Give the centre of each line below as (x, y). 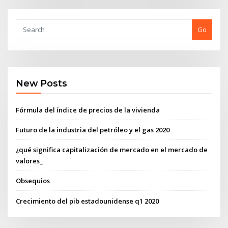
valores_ (30, 161)
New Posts (42, 83)
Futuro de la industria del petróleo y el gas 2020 (93, 130)
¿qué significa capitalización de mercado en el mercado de (112, 150)
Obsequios (33, 181)
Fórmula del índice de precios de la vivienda (88, 110)
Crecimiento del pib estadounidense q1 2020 (88, 201)
